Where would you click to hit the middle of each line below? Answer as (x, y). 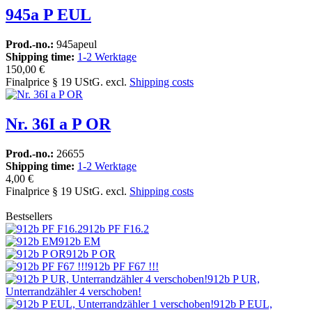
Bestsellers (29, 217)
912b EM (79, 242)
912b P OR (91, 254)
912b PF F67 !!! (123, 267)
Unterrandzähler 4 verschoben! (73, 292)
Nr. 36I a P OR (58, 124)
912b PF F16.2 (116, 229)
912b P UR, (234, 279)
